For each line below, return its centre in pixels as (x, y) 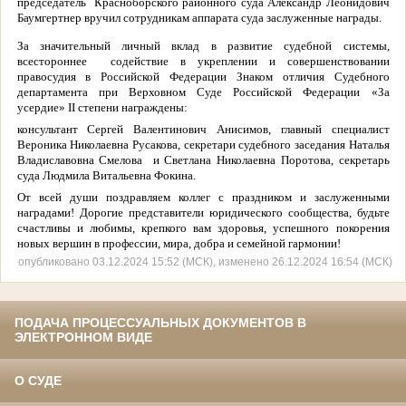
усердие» (42, 107)
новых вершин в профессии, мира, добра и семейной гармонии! (179, 243)
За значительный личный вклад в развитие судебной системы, (203, 45)
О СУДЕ (38, 381)
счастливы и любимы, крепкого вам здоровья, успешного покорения (203, 227)
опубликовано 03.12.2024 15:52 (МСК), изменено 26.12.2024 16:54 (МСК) (205, 262)
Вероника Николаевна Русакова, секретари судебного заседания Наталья (203, 144)
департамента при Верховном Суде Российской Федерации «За (203, 92)
